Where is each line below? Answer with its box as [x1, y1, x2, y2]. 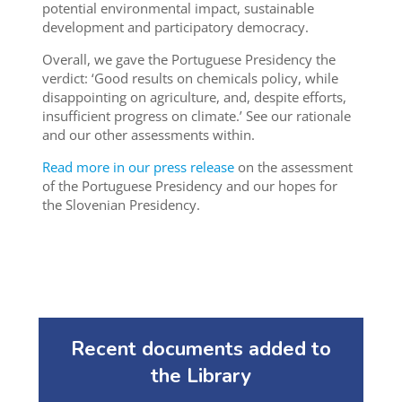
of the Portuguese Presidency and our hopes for [41, 177, 337, 196]
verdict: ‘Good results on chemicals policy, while [41, 69, 338, 88]
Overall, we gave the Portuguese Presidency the [41, 50, 336, 69]
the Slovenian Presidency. [41, 196, 200, 214]
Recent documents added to [71, 336, 331, 363]
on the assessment [233, 158, 353, 177]
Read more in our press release [41, 158, 234, 177]
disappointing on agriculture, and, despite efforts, [41, 88, 346, 107]
